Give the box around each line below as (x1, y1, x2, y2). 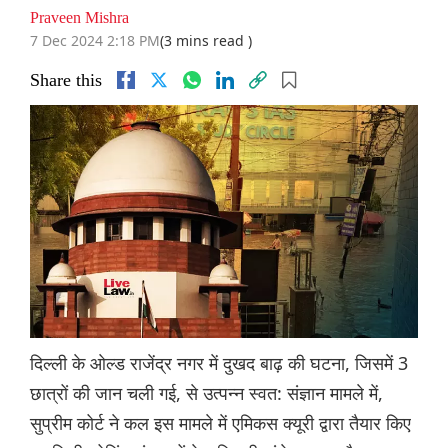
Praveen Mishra (30, 9, 129, 27)
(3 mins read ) (160, 31, 252, 51)
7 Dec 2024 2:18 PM (30, 31, 160, 51)
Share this (30, 70, 102, 91)
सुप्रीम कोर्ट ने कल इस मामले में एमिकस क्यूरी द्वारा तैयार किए (30, 411, 411, 436)
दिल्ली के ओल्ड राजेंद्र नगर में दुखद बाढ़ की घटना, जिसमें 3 (30, 351, 408, 376)
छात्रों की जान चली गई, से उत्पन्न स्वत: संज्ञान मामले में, (30, 381, 383, 406)
